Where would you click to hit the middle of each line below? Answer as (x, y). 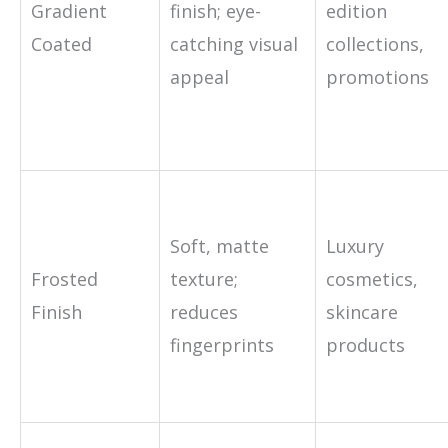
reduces (204, 311)
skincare (362, 311)
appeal (199, 76)
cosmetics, (372, 278)
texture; (204, 278)
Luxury (355, 245)
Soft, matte (219, 245)
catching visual (234, 43)
